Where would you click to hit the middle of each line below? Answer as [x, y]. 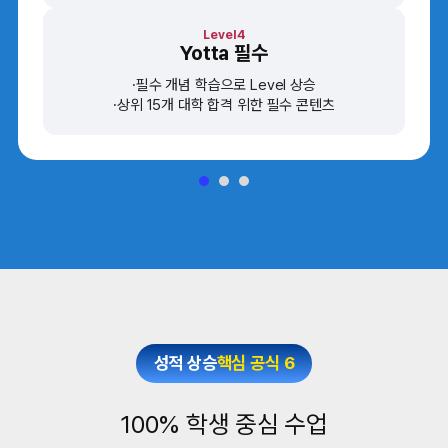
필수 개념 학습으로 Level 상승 [225, 84]
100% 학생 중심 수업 [224, 424]
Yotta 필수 [224, 52]
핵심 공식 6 [255, 363]
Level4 [224, 34]
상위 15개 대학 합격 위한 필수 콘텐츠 [225, 104]
